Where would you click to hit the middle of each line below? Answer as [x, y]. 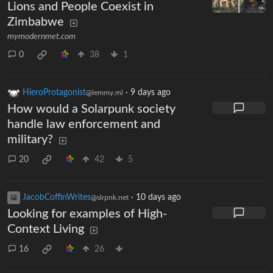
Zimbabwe [36, 22]
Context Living [46, 229]
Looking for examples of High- [87, 214]
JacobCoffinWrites [57, 198]
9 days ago [151, 93]
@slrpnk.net [110, 198]
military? [30, 140]
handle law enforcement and [84, 125]
